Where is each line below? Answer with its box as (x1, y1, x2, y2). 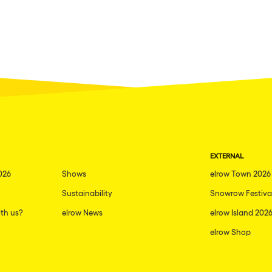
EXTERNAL (209, 151, 244, 160)
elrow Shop (209, 227, 251, 237)
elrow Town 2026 (209, 169, 271, 178)
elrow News (62, 208, 103, 217)
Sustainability (62, 188, 113, 198)
